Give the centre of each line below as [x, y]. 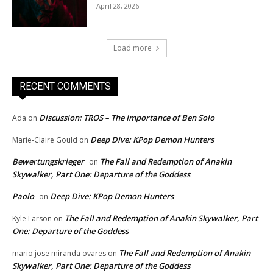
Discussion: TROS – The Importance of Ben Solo [127, 118]
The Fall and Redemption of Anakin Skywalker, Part [161, 218]
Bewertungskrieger [48, 162]
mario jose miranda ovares [59, 253]
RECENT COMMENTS [65, 87]
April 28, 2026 [118, 6]
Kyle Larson [32, 219]
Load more [132, 48]
